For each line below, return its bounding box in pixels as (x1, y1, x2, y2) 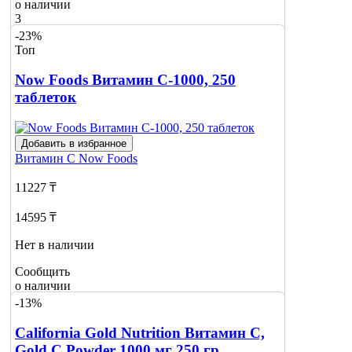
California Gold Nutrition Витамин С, (15, 324, 265, 342)
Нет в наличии (15, 237, 94, 251)
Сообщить (15, 264, 70, 278)
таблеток (15, 89, 76, 106)
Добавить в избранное (21, 137, 126, 149)
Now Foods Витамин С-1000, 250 (15, 71, 236, 89)
